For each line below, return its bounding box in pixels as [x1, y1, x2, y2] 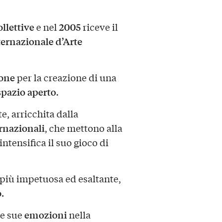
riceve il [80, 20, 118, 34]
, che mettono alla [44, 121, 122, 135]
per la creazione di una [14, 71, 116, 84]
